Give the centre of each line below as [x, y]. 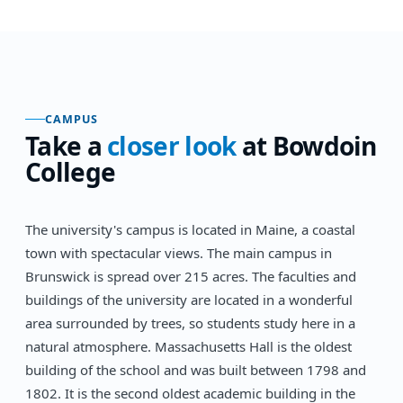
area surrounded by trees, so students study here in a [190, 322]
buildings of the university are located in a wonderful [189, 299]
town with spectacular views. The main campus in [179, 252]
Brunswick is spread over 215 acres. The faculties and [191, 276]
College [71, 171]
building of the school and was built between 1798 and [196, 369]
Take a [67, 145]
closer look [172, 145]
